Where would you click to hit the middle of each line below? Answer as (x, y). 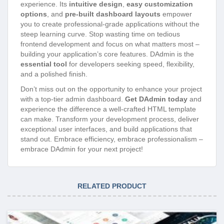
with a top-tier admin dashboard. (73, 99)
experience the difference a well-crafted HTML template (108, 109)
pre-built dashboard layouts (113, 14)
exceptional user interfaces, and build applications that (106, 129)
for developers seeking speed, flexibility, (131, 64)
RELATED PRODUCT (112, 186)
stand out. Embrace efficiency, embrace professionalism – (112, 139)
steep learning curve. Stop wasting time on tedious (100, 34)
